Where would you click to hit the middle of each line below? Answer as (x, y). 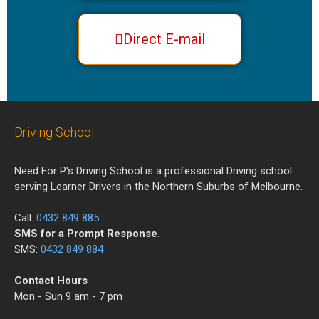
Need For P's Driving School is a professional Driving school (153, 171)
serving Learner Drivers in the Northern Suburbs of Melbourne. (158, 187)
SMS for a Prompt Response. (87, 234)
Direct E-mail (164, 40)
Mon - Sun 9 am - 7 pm (68, 297)
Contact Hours (51, 281)
